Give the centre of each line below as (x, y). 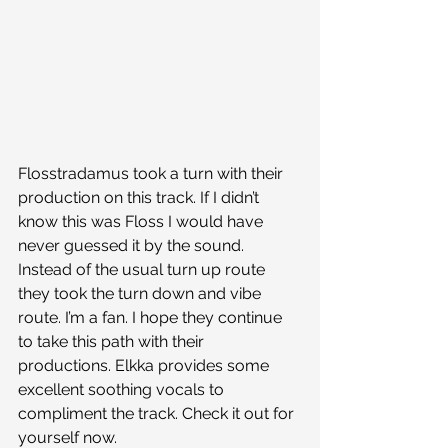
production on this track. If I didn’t (140, 197)
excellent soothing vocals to (123, 389)
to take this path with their (113, 341)
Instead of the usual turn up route (143, 269)
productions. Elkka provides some (145, 365)
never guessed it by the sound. (133, 245)
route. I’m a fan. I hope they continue (152, 317)
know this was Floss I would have (142, 221)
